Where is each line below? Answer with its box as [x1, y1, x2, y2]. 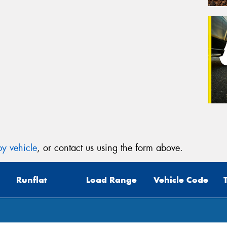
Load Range [86, 174, 137, 186]
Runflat [16, 174, 47, 186]
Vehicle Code [154, 174, 208, 186]
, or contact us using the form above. [37, 141, 183, 154]
